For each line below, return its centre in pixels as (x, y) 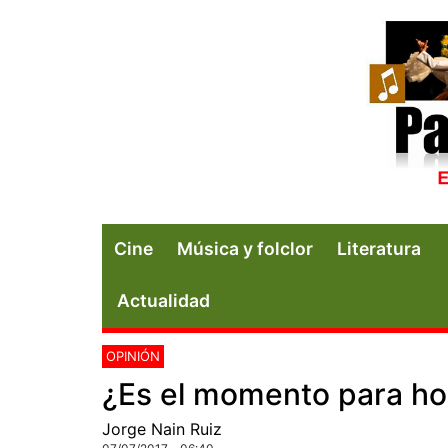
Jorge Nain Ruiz (162, 428)
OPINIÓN (133, 355)
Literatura (379, 248)
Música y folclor (245, 248)
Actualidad (163, 300)
